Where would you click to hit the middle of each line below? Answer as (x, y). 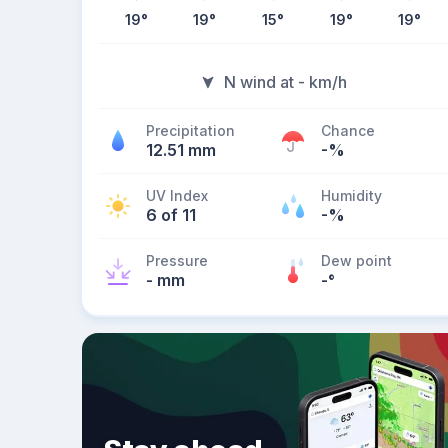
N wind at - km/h (285, 82)
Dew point (356, 260)
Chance (348, 130)
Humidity (351, 195)
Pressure (177, 260)
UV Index (177, 195)
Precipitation (190, 130)
